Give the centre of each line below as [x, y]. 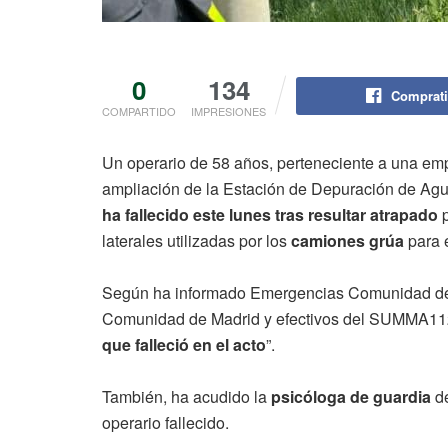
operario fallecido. [165, 422]
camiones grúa [347, 240]
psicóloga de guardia [351, 396]
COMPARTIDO [139, 110]
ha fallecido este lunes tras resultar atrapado [270, 214]
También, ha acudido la [184, 396]
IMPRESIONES [228, 110]
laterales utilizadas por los [196, 240]
